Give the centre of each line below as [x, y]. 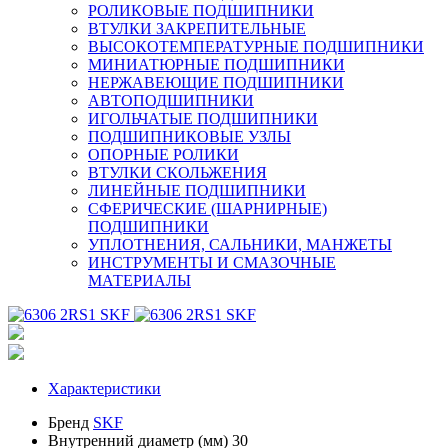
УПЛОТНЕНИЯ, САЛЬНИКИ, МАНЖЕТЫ [240, 244]
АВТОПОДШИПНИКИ [171, 100]
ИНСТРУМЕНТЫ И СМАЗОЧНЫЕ [212, 262]
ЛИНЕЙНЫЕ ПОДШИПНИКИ [197, 190]
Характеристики [104, 388]
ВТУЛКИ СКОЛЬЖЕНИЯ [177, 172]
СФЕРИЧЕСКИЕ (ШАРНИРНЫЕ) [207, 208]
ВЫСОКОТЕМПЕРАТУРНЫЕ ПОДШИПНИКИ [256, 46]
